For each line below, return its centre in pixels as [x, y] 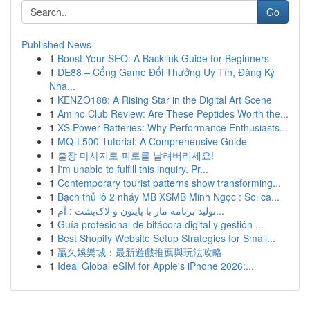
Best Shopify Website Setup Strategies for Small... [166, 238]
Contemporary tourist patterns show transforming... [169, 183]
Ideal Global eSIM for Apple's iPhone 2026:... [156, 266]
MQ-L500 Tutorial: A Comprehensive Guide [152, 141]
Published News [56, 44]
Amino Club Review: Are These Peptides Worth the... [173, 113]
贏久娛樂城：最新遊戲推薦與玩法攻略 [140, 252]
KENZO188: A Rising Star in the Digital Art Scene [165, 100]
